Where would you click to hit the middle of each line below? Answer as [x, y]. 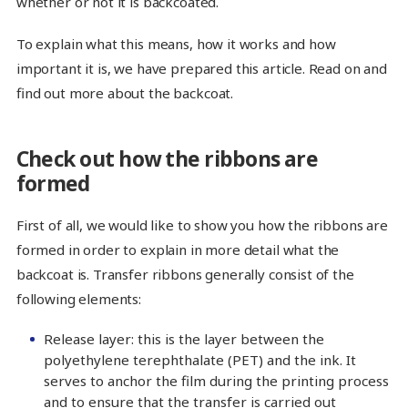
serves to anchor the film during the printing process [217, 381]
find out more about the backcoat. [125, 92]
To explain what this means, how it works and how [176, 43]
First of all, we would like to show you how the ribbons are [202, 225]
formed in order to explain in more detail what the [178, 250]
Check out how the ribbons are [167, 159]
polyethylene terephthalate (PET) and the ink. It [200, 360]
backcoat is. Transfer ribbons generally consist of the [185, 275]
